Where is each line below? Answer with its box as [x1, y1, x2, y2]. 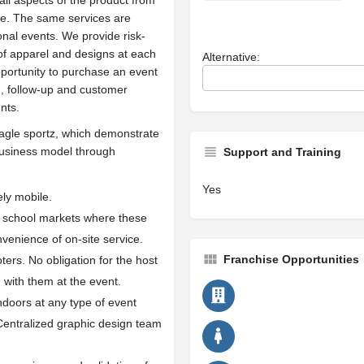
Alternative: [202, 50, 260, 64]
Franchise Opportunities [223, 253, 359, 266]
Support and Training [223, 145, 341, 159]
